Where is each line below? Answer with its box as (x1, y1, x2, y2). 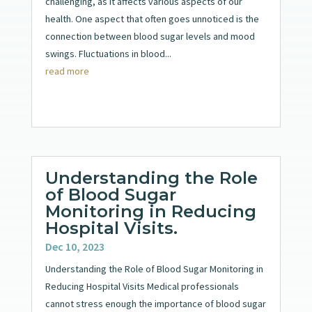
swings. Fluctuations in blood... (45, 47, 171, 60)
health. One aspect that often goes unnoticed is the (45, 12, 259, 25)
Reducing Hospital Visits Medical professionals (45, 279, 239, 292)
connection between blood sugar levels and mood (45, 29, 255, 42)
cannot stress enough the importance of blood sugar (45, 297, 266, 310)
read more (45, 64, 89, 77)
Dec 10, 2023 (45, 239, 104, 253)
